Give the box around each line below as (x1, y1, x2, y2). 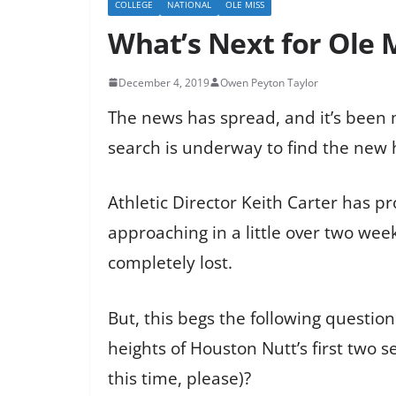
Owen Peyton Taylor (220, 74, 318, 90)
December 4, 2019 (118, 74, 209, 90)
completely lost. (108, 251, 232, 275)
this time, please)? (108, 366, 251, 390)
